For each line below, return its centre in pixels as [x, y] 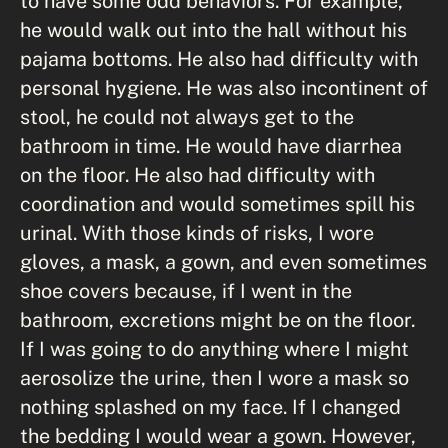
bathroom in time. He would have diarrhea [211, 145]
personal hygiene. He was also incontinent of [224, 87]
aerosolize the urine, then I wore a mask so [214, 377]
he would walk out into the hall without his [213, 29]
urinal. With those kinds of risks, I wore [197, 232]
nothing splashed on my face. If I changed [210, 406]
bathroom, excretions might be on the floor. [217, 319]
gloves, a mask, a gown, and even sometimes [223, 261]
